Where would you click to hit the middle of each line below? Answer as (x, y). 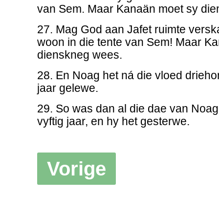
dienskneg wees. (79, 55)
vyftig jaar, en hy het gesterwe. (113, 122)
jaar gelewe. (67, 88)
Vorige (76, 169)
